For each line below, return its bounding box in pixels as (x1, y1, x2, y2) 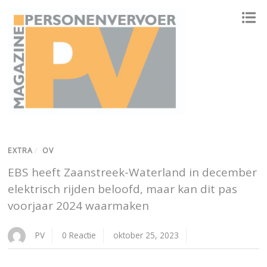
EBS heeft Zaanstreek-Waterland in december (8, 164, 257, 181)
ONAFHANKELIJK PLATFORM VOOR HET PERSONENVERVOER (8, 118, 154, 128)
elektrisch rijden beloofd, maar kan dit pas (8, 181, 238, 197)
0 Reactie (62, 229, 97, 241)
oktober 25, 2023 (113, 229, 179, 241)
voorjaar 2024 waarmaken (8, 198, 150, 214)
